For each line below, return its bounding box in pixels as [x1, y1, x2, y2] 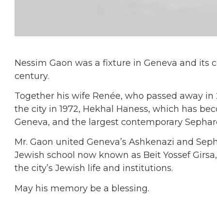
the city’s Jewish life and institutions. [15, 163, 173, 174]
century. [15, 70, 49, 81]
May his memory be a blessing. [15, 183, 149, 194]
